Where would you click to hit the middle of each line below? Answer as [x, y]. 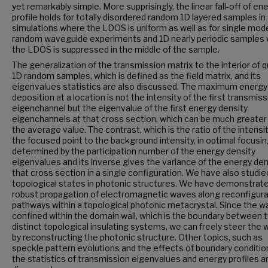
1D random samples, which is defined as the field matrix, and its [136, 75]
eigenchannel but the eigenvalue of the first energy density [130, 108]
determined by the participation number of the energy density [134, 151]
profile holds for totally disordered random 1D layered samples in [139, 17]
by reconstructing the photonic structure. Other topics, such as [137, 237]
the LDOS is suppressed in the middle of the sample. [116, 49]
